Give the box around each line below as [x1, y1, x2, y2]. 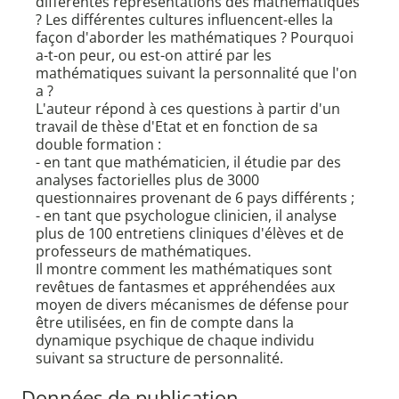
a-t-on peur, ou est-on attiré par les [36, 45, 272, 66]
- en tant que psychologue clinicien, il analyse [36, 206, 337, 226]
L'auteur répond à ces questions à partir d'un [36, 99, 340, 119]
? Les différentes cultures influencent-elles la [36, 10, 333, 30]
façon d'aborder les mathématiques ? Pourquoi [36, 28, 354, 48]
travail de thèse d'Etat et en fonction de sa [36, 117, 318, 137]
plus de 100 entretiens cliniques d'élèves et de [36, 224, 344, 244]
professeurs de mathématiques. [36, 241, 251, 262]
